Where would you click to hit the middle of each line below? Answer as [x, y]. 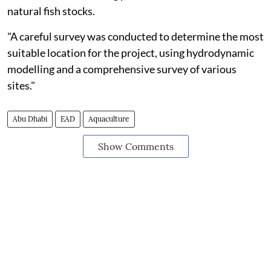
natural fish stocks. [51, 11]
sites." [21, 85]
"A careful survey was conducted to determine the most [135, 36]
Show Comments [135, 146]
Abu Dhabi [30, 119]
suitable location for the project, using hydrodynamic [131, 53]
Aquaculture [109, 119]
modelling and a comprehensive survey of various [122, 69]
